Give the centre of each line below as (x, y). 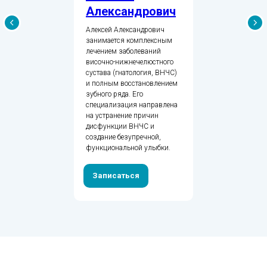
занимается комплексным (129, 40)
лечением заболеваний (123, 51)
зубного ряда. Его (114, 94)
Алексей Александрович (125, 30)
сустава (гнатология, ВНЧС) (131, 72)
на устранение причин (122, 115)
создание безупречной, (123, 137)
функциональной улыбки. (128, 148)
